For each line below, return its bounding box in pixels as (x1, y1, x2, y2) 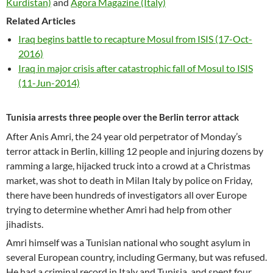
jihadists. (6, 218, 43, 230)
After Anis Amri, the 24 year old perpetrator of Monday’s (6, 130, 242, 142)
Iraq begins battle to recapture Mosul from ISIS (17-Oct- (18, 33, 252, 44)
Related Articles (6, 15, 76, 26)
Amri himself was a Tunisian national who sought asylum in (6, 236, 250, 248)
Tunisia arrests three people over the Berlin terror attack (6, 112, 239, 122)
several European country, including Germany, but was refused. (6, 251, 267, 263)
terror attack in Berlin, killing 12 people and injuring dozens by (6, 145, 263, 157)
